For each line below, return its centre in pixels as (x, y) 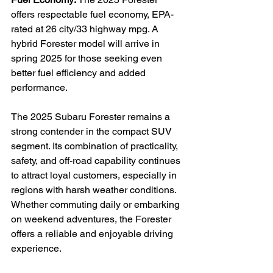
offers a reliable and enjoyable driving (93, 233)
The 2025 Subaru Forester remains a (92, 116)
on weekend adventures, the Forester (92, 219)
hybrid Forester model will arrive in (87, 43)
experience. (36, 248)
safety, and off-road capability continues (97, 160)
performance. (39, 87)
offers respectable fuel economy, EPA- (92, 14)
